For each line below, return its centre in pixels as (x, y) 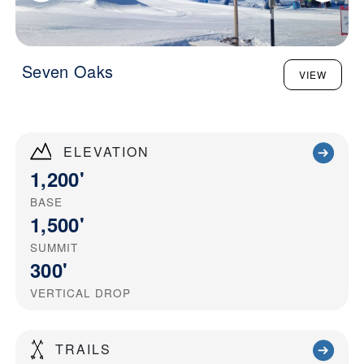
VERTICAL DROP (80, 292)
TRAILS (83, 349)
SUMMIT (54, 247)
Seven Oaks (68, 71)
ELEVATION (106, 151)
